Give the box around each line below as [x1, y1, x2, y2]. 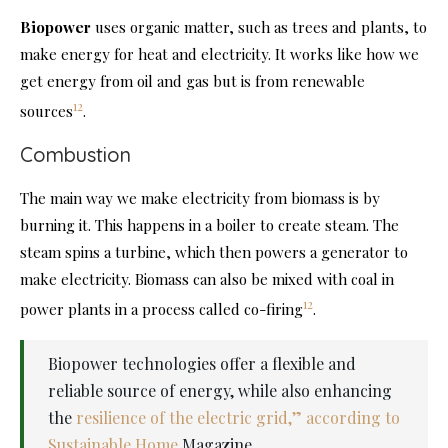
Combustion [20, 142, 131, 168]
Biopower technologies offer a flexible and [48, 353, 356, 375]
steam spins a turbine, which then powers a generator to [20, 242, 408, 263]
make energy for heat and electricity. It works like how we [20, 44, 419, 65]
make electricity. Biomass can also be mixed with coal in [20, 269, 394, 290]
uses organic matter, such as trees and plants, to [91, 17, 427, 38]
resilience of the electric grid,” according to [76, 407, 400, 429]
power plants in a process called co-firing [20, 299, 303, 320]
